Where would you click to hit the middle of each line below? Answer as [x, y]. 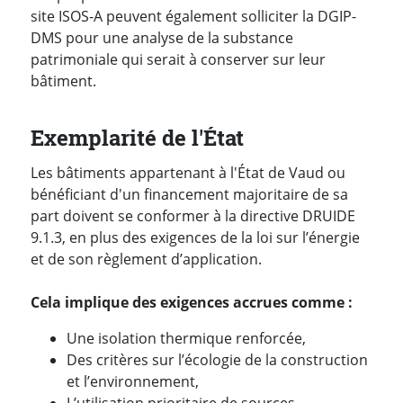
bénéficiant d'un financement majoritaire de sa [189, 195]
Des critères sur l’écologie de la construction [217, 360]
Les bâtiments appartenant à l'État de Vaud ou [188, 173]
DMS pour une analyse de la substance [162, 38]
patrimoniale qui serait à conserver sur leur [178, 60]
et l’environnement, [133, 382]
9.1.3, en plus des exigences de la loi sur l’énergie [195, 238]
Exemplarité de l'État [137, 138]
